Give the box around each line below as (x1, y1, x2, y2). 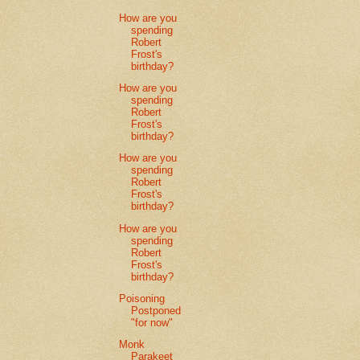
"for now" (131, 316, 174, 329)
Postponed (131, 304, 182, 317)
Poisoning (119, 292, 166, 305)
